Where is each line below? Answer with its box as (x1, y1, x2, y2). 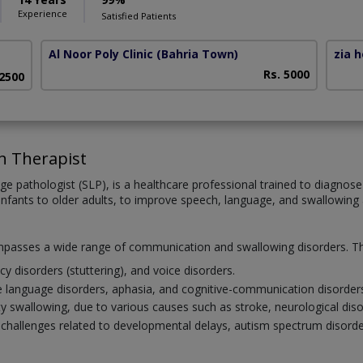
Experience (18, 7, 67, 20)
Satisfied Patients (101, 10, 176, 23)
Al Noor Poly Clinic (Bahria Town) (49, 46, 239, 62)
